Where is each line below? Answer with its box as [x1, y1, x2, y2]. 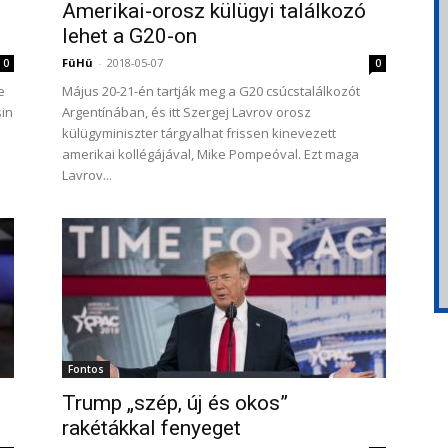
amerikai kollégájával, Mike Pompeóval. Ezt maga [62, 145, 359, 163]
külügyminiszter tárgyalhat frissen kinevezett [62, 124, 336, 142]
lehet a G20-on [62, 24, 197, 48]
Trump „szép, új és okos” [62, 391, 288, 415]
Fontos [68, 362, 104, 376]
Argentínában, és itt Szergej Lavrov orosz [62, 103, 311, 121]
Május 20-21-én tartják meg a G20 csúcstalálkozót [62, 82, 360, 100]
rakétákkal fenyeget [62, 416, 241, 440]
